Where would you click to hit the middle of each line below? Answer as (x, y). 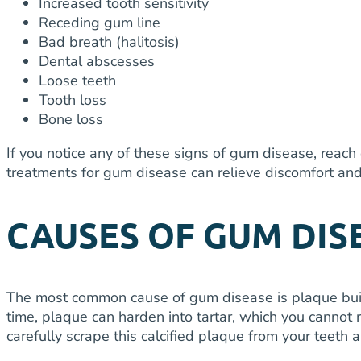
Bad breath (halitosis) (109, 41)
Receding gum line (100, 22)
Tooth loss (73, 100)
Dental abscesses (97, 61)
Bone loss (71, 119)
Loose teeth (77, 80)
